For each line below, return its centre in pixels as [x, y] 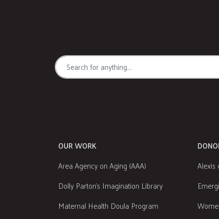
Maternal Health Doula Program [108, 206]
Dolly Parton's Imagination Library [110, 186]
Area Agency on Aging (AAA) [102, 166]
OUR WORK [77, 146]
